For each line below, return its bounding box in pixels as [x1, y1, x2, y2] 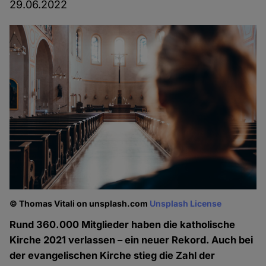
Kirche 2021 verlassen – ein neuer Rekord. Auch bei [9, 234, 254, 246]
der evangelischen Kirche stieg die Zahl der [9, 249, 216, 262]
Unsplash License [150, 198, 222, 209]
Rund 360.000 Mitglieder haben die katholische [9, 218, 236, 231]
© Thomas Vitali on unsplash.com [9, 198, 150, 209]
